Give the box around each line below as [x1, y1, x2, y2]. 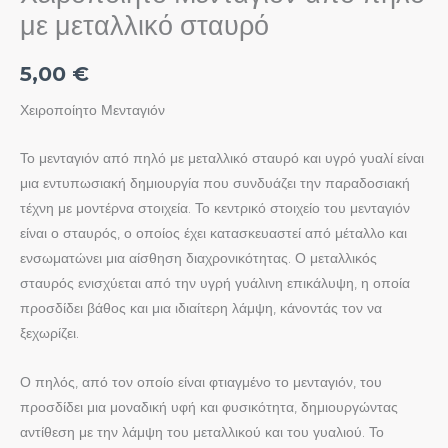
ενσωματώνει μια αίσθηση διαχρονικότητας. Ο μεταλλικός [20, 250, 377, 267]
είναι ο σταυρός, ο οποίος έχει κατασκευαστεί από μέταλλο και [20, 225, 407, 242]
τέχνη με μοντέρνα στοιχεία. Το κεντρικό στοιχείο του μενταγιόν [20, 200, 410, 217]
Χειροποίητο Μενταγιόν [20, 101, 165, 118]
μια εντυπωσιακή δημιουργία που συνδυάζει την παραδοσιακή [20, 175, 410, 192]
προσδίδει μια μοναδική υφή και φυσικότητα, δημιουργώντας [20, 399, 398, 416]
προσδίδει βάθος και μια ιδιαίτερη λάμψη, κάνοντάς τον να [20, 300, 382, 317]
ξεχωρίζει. [20, 325, 79, 342]
